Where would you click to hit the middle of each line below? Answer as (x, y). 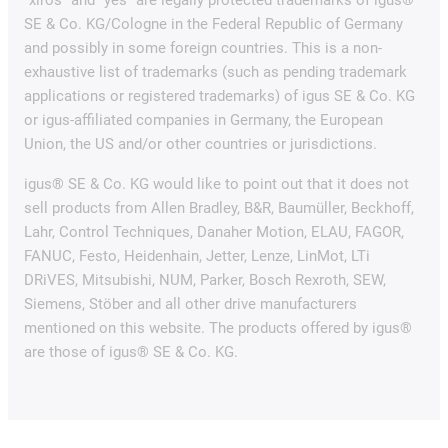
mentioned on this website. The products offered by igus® (218, 327)
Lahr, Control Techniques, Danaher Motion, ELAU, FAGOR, (214, 231)
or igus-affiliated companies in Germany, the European (203, 119)
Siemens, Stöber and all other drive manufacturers (190, 303)
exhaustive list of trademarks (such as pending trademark (215, 71)
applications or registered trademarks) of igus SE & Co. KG (219, 95)
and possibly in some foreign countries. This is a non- (203, 47)
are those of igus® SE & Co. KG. (131, 351)
